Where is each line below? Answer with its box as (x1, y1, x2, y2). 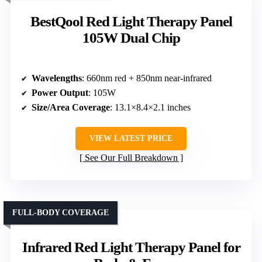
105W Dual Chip (82, 30, 180, 46)
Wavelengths (32, 73, 82, 84)
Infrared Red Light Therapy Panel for (22, 239, 240, 256)
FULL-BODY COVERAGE (12, 208, 109, 218)
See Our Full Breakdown (84, 153, 178, 163)
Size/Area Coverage (32, 102, 110, 113)
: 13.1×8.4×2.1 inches (110, 102, 191, 113)
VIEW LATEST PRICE (89, 134, 173, 143)
